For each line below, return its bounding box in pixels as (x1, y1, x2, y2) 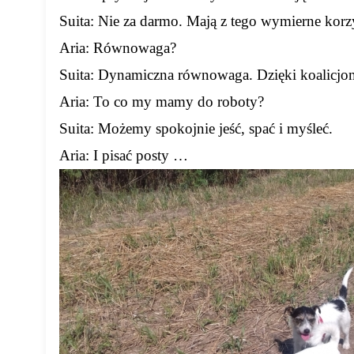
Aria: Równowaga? (59, 40, 177, 57)
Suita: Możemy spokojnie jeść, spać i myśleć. (59, 120, 333, 137)
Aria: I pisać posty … (59, 147, 189, 164)
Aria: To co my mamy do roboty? (59, 93, 265, 111)
